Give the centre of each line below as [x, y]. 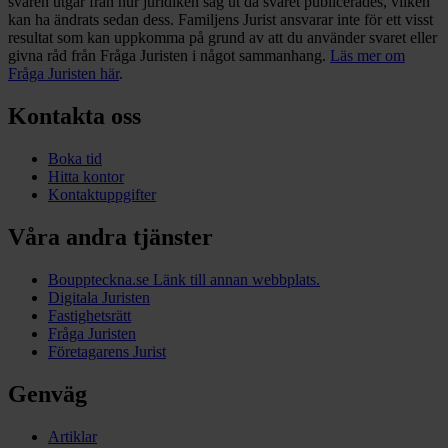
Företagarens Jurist [107, 352]
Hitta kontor [86, 177]
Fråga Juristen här [63, 74]
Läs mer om [367, 56]
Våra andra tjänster [110, 237]
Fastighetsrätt [89, 316]
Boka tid [75, 159]
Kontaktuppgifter [102, 195]
